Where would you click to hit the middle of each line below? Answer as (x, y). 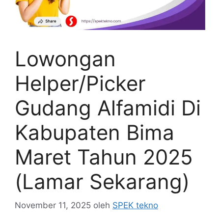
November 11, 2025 (53, 206)
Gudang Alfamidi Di (108, 108)
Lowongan (65, 58)
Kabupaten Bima (95, 132)
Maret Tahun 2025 (104, 157)
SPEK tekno (135, 206)
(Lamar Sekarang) (102, 181)
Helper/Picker (80, 83)
